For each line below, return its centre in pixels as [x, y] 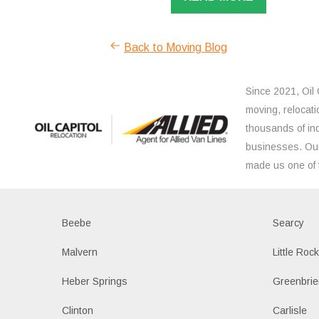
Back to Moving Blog [176, 47]
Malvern [79, 252]
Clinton [77, 310]
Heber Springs [94, 281]
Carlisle [290, 310]
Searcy [289, 223]
